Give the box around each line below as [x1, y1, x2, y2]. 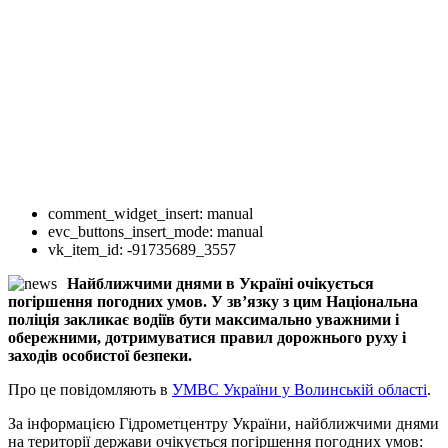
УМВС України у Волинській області [172, 380, 427, 398]
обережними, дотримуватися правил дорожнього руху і [8, 328, 406, 346]
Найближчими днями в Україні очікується [67, 274, 374, 292]
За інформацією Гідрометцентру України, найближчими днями [8, 414, 439, 432]
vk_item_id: [48, 240, 123, 258]
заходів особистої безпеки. [8, 346, 192, 364]
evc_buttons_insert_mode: [48, 222, 213, 240]
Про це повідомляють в [8, 380, 172, 398]
